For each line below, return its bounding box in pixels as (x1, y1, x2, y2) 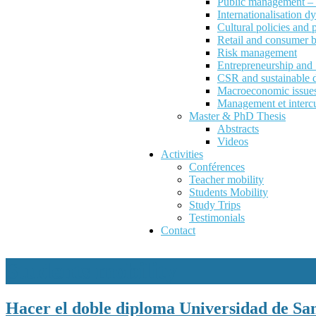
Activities (161, 148, 203, 160)
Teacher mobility (189, 174, 264, 186)
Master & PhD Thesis (189, 110, 286, 122)
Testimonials (189, 212, 245, 224)
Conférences (189, 161, 245, 173)
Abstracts (217, 123, 259, 135)
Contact (161, 224, 195, 236)
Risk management (217, 47, 297, 59)
